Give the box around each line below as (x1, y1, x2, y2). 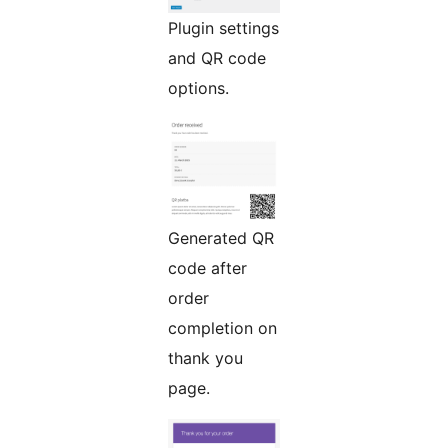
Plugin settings (168, 18, 279, 39)
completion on (168, 318, 277, 339)
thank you (168, 348, 243, 369)
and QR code (168, 48, 266, 69)
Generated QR (168, 228, 274, 249)
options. (168, 78, 229, 99)
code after (168, 258, 247, 279)
